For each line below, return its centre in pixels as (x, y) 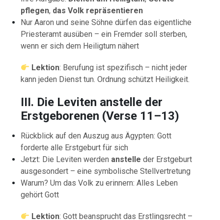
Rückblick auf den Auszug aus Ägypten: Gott (96, 136)
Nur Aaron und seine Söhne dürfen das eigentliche (106, 22)
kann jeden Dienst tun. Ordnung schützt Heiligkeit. (105, 79)
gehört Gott (40, 194)
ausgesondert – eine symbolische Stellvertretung (106, 171)
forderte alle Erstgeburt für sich (75, 147)
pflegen (35, 10)
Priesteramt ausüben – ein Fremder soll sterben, (104, 34)
